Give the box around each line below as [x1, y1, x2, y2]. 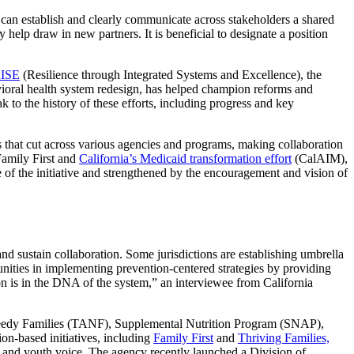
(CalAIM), [292, 152, 348, 166]
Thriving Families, [238, 331, 330, 345]
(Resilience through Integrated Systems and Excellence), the [20, 68, 322, 82]
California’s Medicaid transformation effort [79, 152, 292, 166]
